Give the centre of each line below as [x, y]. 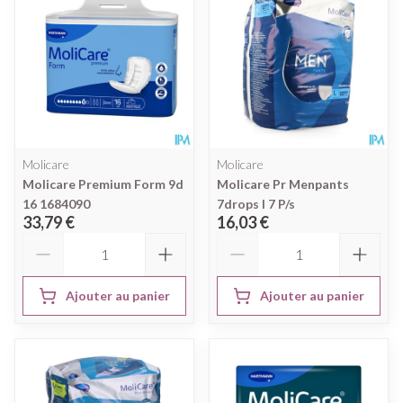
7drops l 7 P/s [256, 203]
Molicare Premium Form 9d [103, 184]
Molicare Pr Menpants [283, 184]
